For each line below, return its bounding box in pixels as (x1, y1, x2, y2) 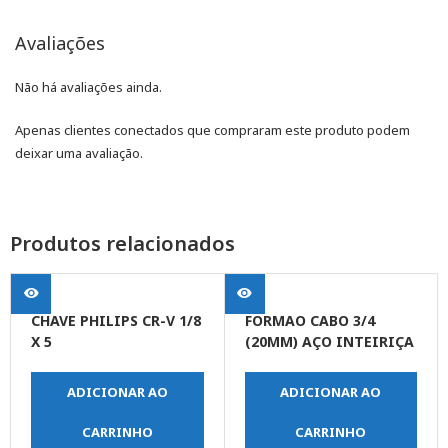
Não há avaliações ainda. (15, 78, 162, 97)
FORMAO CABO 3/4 (244, 311, 375, 331)
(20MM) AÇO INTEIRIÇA (244, 332, 414, 352)
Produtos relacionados (10, 230, 235, 258)
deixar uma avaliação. (15, 144, 143, 163)
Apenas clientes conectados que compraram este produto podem (15, 121, 410, 140)
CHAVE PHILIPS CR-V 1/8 (31, 311, 201, 331)
